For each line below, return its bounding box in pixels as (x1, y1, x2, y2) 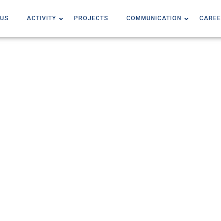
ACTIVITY (26, 15, 56, 22)
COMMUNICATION (126, 15, 182, 22)
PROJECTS (74, 15, 109, 22)
